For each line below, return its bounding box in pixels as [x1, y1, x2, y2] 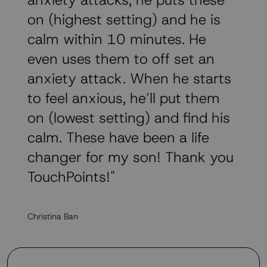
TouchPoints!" [27, 167, 115, 187]
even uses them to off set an [27, 49, 215, 69]
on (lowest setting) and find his [27, 108, 230, 128]
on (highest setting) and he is [27, 10, 221, 30]
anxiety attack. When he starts [27, 69, 231, 89]
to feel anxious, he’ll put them [27, 89, 220, 108]
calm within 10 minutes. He [27, 30, 206, 49]
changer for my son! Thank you [27, 148, 234, 167]
